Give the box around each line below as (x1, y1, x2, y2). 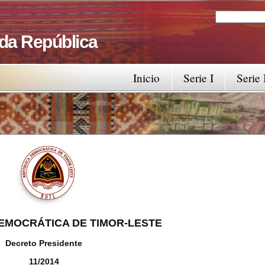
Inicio (133, 70, 160, 85)
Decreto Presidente (5, 238, 82, 248)
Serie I (183, 70, 214, 85)
